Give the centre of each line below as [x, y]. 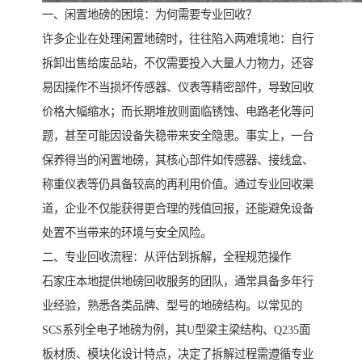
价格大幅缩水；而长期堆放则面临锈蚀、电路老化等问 [178, 112]
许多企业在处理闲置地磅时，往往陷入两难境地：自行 [178, 39]
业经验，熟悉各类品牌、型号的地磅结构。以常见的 [172, 306]
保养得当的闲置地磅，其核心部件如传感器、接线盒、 [178, 160]
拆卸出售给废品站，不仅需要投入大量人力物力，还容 [178, 63]
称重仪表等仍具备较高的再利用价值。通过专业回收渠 [178, 185]
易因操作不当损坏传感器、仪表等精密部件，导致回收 [178, 88]
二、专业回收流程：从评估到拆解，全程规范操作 [166, 257]
